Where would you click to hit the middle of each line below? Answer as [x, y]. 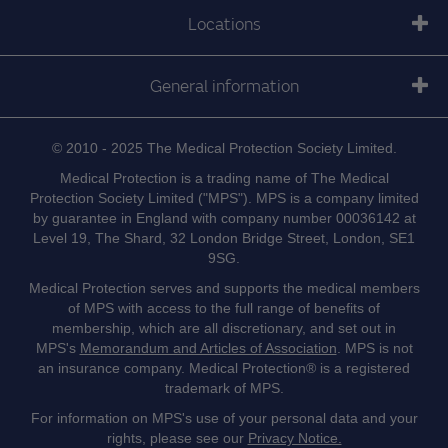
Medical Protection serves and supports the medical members [224, 288]
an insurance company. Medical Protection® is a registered [224, 368]
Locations [224, 24]
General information [224, 86]
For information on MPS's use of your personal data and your [224, 418]
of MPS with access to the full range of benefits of [224, 308]
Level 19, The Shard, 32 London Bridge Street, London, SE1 [224, 238]
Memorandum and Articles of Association [208, 348]
